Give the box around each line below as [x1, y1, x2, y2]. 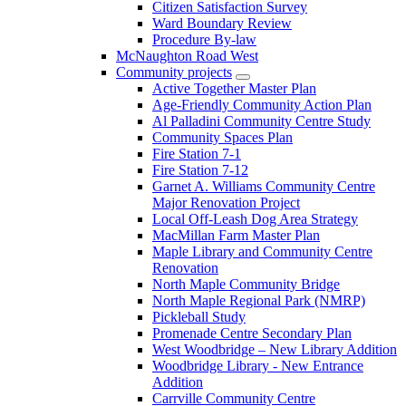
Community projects [116, 63, 232, 80]
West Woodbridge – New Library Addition [152, 341, 397, 357]
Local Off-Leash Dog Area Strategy [152, 210, 358, 227]
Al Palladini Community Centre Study [152, 112, 371, 129]
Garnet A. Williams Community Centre [152, 178, 375, 194]
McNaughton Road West [116, 47, 258, 63]
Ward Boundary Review [152, 14, 292, 31]
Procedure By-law [152, 31, 256, 47]
